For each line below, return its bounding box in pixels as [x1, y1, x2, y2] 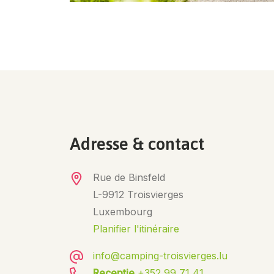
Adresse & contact [70, 134, 204, 154]
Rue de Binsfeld [93, 171, 165, 183]
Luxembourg [93, 206, 152, 218]
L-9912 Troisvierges [93, 188, 183, 201]
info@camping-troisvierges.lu [93, 250, 228, 262]
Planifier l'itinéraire [93, 223, 179, 235]
